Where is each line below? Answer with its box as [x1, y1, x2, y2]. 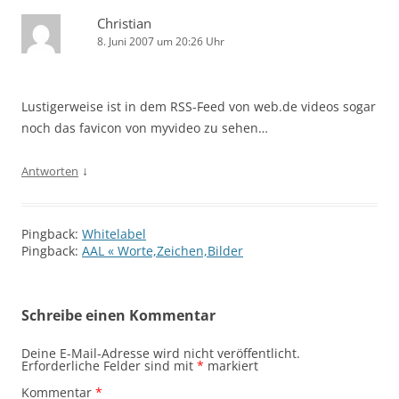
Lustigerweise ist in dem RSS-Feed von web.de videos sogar [21, 98, 376, 116]
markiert [204, 357, 258, 375]
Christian [97, 14, 151, 33]
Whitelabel [82, 225, 146, 243]
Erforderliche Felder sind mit [21, 357, 197, 375]
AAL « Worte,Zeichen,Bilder [82, 242, 243, 260]
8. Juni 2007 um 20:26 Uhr [97, 34, 224, 50]
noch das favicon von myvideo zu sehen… [21, 119, 268, 137]
